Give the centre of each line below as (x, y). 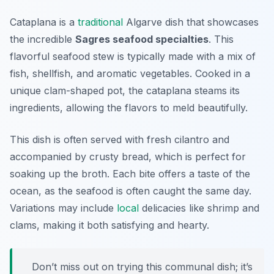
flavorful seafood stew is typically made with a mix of (133, 57)
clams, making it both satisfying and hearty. (109, 225)
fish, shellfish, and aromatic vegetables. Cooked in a (130, 74)
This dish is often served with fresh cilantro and (120, 140)
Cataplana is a (44, 22)
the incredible (43, 39)
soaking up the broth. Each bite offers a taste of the (130, 174)
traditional (100, 22)
